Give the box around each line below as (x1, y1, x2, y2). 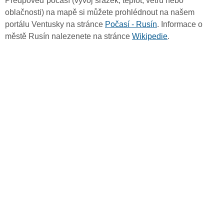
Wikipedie (132, 32, 167, 41)
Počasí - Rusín (105, 20, 157, 29)
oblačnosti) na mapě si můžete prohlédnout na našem (5, 8, 194, 17)
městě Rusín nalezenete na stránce (5, 32, 132, 41)
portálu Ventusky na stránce (5, 20, 105, 29)
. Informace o (157, 20, 202, 29)
